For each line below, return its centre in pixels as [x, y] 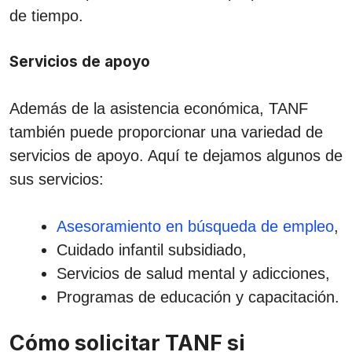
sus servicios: [57, 179]
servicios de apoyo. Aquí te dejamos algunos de [176, 155]
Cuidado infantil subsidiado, [152, 249]
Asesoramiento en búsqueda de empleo [195, 226]
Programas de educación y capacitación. [198, 297]
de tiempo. [46, 15]
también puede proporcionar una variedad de [166, 132]
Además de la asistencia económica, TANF [159, 108]
